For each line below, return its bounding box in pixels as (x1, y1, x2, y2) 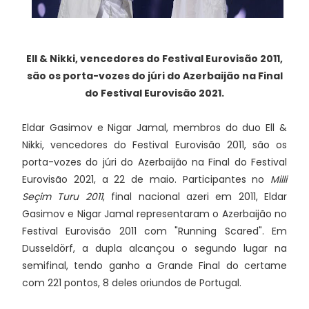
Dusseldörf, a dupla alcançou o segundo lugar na (22, 241, 287, 255)
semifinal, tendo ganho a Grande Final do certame (22, 259, 287, 272)
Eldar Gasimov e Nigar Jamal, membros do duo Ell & (22, 121, 287, 134)
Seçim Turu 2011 (22, 190, 103, 203)
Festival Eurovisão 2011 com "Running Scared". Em (22, 224, 287, 238)
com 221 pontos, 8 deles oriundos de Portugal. (22, 276, 241, 290)
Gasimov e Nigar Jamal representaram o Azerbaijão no (22, 207, 287, 221)
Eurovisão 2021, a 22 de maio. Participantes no (22, 172, 270, 186)
